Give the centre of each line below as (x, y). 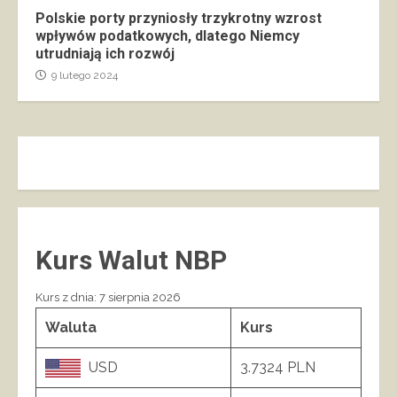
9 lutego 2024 (83, 75)
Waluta (71, 327)
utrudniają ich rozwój (105, 53)
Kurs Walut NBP (131, 260)
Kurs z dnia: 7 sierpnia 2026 (108, 297)
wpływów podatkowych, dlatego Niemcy (167, 35)
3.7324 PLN (278, 367)
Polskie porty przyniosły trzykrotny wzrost (179, 18)
